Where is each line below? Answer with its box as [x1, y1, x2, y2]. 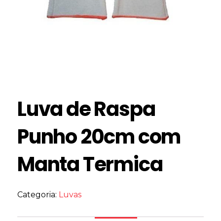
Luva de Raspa [17, 95, 155, 123]
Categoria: [17, 189, 59, 199]
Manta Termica [17, 150, 163, 178]
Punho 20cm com [17, 122, 181, 150]
